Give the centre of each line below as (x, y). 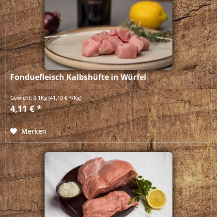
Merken (34, 131)
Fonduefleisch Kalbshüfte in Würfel (78, 77)
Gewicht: (22, 98)
